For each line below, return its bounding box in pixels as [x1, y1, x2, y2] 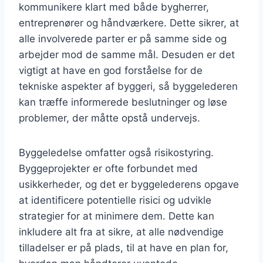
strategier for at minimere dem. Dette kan [19, 210, 214, 222]
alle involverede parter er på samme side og [19, 32, 227, 45]
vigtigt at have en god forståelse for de [19, 64, 203, 76]
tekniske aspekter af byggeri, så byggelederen [19, 80, 238, 92]
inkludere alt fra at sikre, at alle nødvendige [19, 225, 224, 238]
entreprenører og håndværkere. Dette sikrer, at [19, 16, 239, 29]
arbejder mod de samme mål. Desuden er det [19, 48, 235, 60]
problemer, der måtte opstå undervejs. [19, 112, 200, 124]
